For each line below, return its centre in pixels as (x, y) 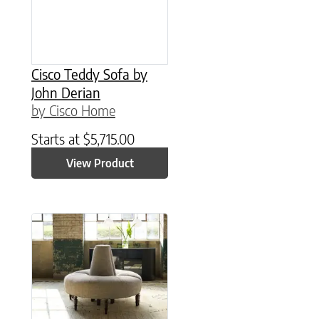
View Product (100, 163)
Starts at (57, 138)
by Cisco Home (73, 110)
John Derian (66, 92)
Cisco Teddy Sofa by (89, 73)
